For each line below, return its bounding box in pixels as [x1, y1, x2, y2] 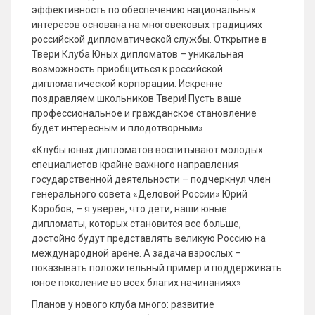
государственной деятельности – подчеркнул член [32, 174, 271, 185]
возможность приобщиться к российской [32, 63, 223, 75]
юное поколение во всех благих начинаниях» [32, 277, 241, 288]
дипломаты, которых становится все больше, [32, 218, 241, 229]
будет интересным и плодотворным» [32, 122, 203, 134]
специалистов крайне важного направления [32, 159, 239, 170]
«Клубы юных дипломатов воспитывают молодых [32, 144, 263, 155]
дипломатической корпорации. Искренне [32, 78, 223, 89]
